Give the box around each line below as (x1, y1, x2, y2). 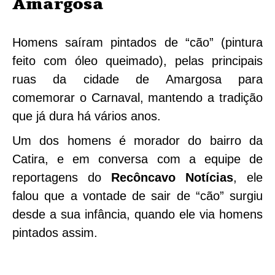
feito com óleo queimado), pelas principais (12, 54, 263, 68)
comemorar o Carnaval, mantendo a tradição (12, 91, 263, 105)
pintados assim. (12, 226, 98, 240)
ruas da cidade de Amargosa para (12, 72, 263, 87)
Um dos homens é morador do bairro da (12, 134, 263, 148)
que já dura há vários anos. (12, 109, 161, 123)
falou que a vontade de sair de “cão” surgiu (12, 189, 263, 203)
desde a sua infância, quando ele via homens (12, 207, 263, 222)
